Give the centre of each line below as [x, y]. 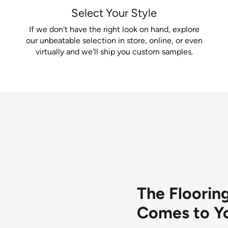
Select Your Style [114, 13]
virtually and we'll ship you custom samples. [114, 51]
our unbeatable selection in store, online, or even [114, 40]
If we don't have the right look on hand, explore [114, 29]
